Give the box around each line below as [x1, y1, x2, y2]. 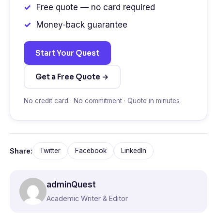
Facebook [75, 147, 107, 155]
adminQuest [46, 180, 96, 190]
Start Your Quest [35, 48, 99, 58]
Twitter [40, 147, 61, 155]
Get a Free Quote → [35, 72, 109, 82]
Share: [10, 146, 32, 155]
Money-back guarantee [36, 20, 127, 30]
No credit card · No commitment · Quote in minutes [24, 97, 180, 105]
